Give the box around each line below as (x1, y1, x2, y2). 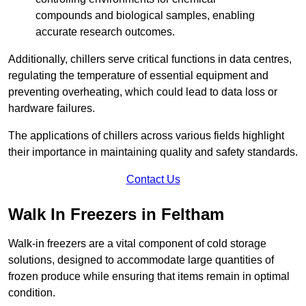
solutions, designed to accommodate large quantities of (8, 254, 274, 266)
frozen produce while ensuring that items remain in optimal (8, 270, 290, 283)
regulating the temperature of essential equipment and (8, 70, 268, 82)
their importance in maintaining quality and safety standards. (8, 146, 298, 158)
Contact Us (126, 173, 180, 186)
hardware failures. (8, 102, 95, 115)
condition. (8, 287, 55, 299)
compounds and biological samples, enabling (36, 10, 255, 22)
